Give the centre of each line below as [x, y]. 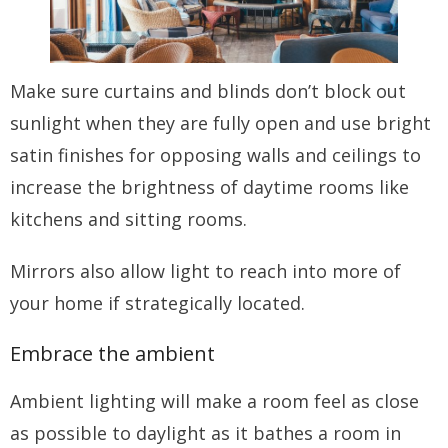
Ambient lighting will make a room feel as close [214, 401]
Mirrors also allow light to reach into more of [205, 271]
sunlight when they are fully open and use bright [220, 123]
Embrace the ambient [112, 354]
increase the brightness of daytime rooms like [209, 187]
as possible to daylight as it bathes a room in [205, 433]
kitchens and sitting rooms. [128, 219]
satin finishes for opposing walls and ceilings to [215, 155]
